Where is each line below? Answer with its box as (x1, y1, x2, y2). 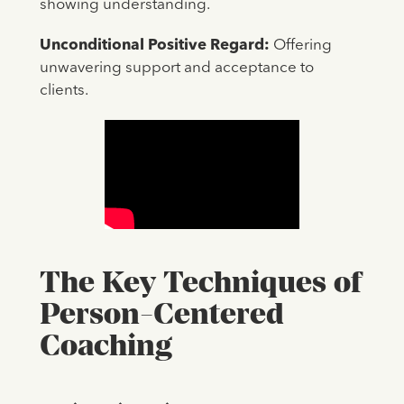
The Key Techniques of (39, 263, 362, 298)
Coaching (39, 326, 172, 362)
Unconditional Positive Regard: (39, 38, 270, 54)
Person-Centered (39, 295, 284, 330)
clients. (39, 83, 88, 99)
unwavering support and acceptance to (39, 60, 314, 77)
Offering (269, 38, 332, 54)
